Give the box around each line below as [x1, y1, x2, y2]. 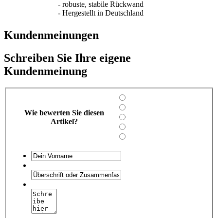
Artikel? [50, 117, 78, 126]
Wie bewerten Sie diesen [24, 108, 104, 117]
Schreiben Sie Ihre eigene [4, 52, 131, 65]
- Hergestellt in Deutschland [58, 9, 144, 18]
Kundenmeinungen [4, 29, 99, 42]
